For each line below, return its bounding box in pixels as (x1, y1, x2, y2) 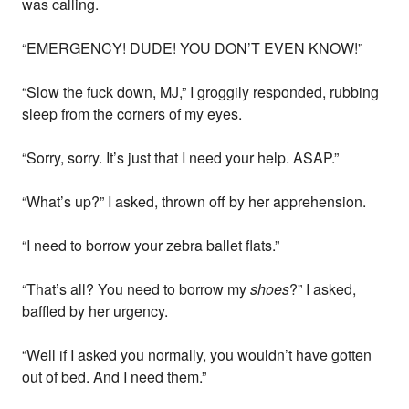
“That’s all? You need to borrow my (22, 278, 251, 300)
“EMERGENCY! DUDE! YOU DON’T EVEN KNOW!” (22, 37, 363, 59)
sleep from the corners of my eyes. (22, 103, 243, 125)
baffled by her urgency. (22, 300, 169, 322)
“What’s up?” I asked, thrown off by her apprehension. (22, 191, 367, 213)
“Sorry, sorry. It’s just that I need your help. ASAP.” (22, 147, 340, 169)
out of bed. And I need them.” (22, 366, 207, 388)
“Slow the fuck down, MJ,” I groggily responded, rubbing (22, 81, 380, 103)
